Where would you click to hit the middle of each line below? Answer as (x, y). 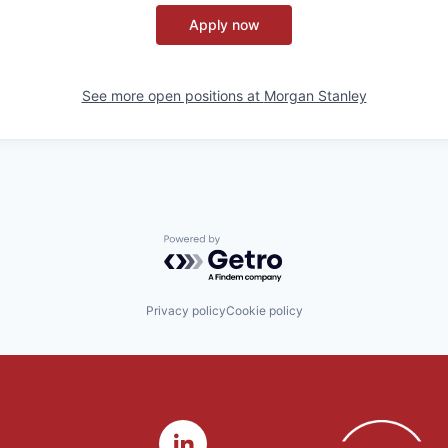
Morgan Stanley (315, 95)
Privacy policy (185, 311)
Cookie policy (264, 311)
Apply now (224, 24)
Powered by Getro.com (251, 243)
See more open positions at (172, 95)
